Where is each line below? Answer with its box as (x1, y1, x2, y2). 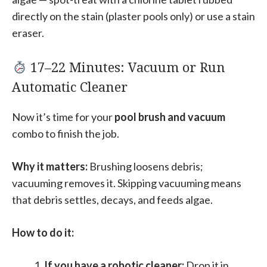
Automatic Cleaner (12, 77, 128, 96)
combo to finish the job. (12, 127, 119, 141)
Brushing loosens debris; (88, 160, 203, 173)
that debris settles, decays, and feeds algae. (12, 193, 213, 207)
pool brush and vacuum (114, 110, 225, 124)
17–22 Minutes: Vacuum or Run (27, 58, 226, 76)
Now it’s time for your (12, 110, 114, 124)
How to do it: (12, 226, 74, 240)
